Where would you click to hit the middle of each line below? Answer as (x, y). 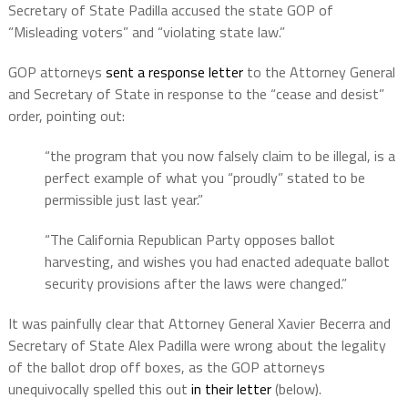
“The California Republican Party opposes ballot (189, 239)
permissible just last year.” (123, 199)
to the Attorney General (321, 71)
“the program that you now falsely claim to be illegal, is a (219, 155)
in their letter (231, 388)
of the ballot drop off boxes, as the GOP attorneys (166, 367)
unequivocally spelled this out (99, 388)
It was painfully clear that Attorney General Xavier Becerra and (199, 323)
